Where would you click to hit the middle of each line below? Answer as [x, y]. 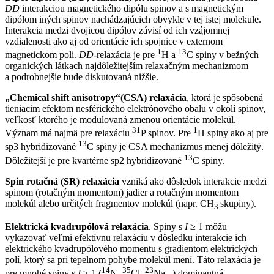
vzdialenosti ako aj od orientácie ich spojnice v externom [114, 41]
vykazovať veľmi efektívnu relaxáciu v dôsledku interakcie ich [126, 238]
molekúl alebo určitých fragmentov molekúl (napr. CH [109, 204]
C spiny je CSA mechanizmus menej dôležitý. [175, 147]
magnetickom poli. [42, 55]
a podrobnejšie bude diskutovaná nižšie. [82, 77]
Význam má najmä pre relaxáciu [68, 133]
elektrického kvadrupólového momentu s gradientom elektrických [131, 249]
